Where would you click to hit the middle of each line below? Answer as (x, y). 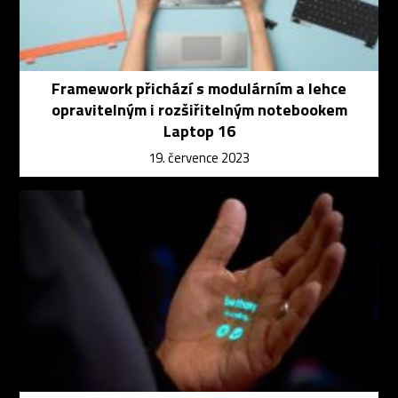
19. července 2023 (199, 157)
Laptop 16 (199, 131)
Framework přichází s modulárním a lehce (199, 88)
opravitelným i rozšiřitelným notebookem (199, 109)
